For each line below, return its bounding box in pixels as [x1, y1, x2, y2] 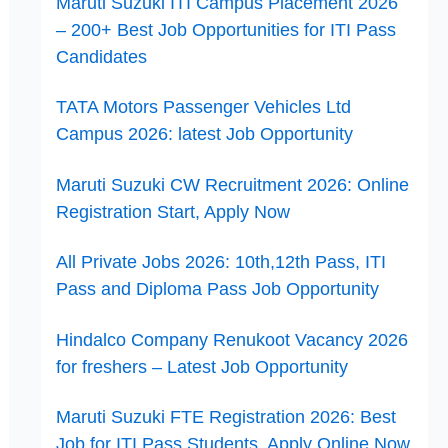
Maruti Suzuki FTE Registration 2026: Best [56, 407, 397, 427]
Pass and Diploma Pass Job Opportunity [56, 279, 380, 299]
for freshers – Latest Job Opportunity [56, 356, 349, 377]
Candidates [56, 46, 148, 67]
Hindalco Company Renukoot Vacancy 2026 [56, 329, 409, 350]
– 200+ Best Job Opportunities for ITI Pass [56, 19, 397, 40]
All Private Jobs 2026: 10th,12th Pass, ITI [56, 252, 387, 272]
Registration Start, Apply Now [56, 201, 291, 222]
